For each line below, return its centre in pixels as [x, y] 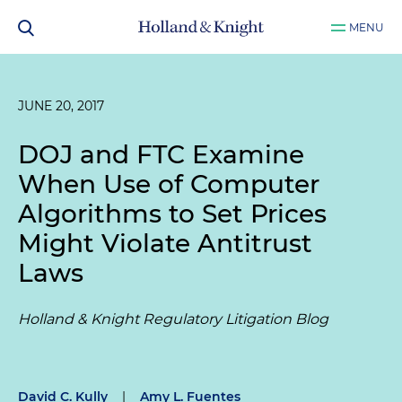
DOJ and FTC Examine [161, 154]
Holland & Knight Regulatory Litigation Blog [173, 319]
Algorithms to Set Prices [172, 214]
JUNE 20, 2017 [61, 106]
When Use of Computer [169, 184]
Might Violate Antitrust [165, 243]
